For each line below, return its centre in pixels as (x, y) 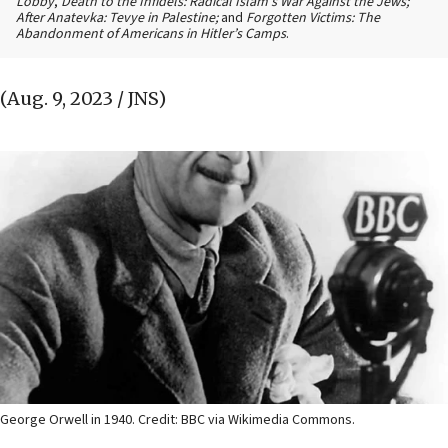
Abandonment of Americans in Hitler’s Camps (151, 34)
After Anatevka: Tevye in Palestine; (118, 18)
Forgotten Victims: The (313, 18)
